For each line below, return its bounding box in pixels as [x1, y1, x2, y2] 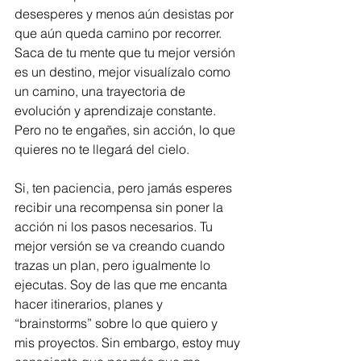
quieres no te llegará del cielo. [15, 140, 189, 157]
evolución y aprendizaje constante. [15, 102, 219, 118]
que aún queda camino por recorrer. [15, 24, 225, 41]
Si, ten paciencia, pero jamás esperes [15, 179, 235, 196]
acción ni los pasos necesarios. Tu [15, 218, 216, 234]
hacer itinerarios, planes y [15, 295, 166, 312]
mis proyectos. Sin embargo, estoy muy [15, 334, 243, 351]
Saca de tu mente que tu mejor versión [15, 44, 239, 60]
